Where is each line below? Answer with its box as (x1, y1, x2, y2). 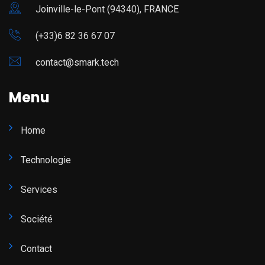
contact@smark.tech (35, 57, 119, 69)
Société (21, 214, 53, 225)
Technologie (21, 154, 71, 166)
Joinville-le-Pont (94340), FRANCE (35, 4, 179, 15)
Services (21, 184, 57, 196)
